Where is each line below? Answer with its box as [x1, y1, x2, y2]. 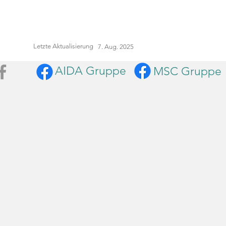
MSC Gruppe [153, 65, 221, 78]
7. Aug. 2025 [98, 43, 134, 50]
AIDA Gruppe [55, 64, 126, 78]
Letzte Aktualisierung [33, 42, 93, 50]
